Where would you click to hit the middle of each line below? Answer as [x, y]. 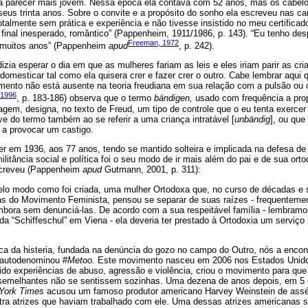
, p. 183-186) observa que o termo [85, 98]
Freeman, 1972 [153, 42]
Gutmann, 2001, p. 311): [151, 170]
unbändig [252, 119]
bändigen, [173, 98]
